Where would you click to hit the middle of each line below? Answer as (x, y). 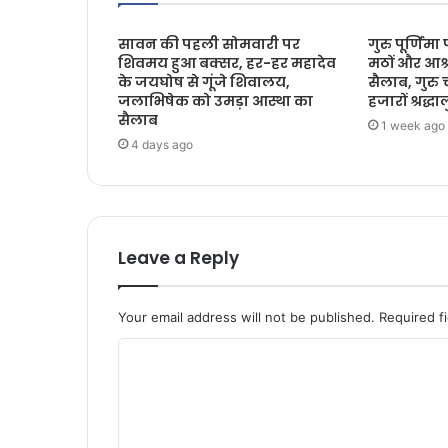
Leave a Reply (178, 258)
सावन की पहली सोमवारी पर (209, 44)
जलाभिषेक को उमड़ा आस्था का (215, 101)
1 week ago (412, 126)
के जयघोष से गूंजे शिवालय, (204, 82)
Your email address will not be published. (246, 317)
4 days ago (162, 145)
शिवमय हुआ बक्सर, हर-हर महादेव (227, 63)
